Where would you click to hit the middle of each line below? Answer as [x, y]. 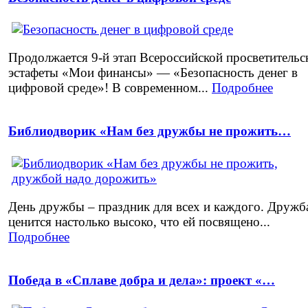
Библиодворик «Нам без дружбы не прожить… [150, 131]
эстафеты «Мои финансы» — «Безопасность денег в [153, 73]
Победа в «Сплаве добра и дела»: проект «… [142, 280]
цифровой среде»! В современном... [110, 88]
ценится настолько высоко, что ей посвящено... [139, 221]
